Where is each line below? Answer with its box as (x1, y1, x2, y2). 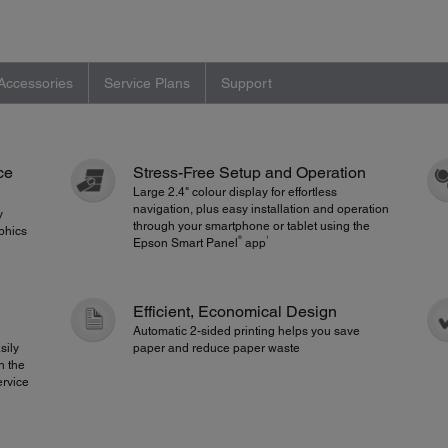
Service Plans (103, 74, 190, 91)
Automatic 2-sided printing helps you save (133, 324, 361, 339)
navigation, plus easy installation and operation (133, 201, 390, 216)
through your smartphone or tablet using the (133, 218, 371, 233)
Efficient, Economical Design (133, 302, 338, 322)
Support (220, 74, 272, 91)
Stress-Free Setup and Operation (133, 162, 367, 182)
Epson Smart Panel (133, 235, 239, 250)
